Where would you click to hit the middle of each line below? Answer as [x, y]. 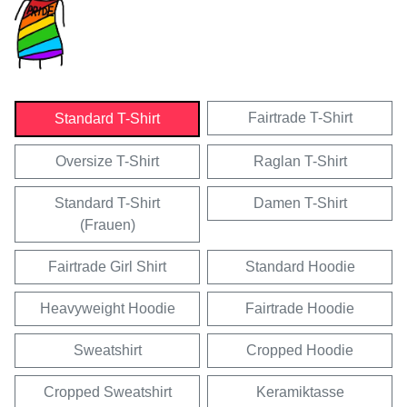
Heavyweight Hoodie [107, 308]
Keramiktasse [300, 392]
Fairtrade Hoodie [300, 308]
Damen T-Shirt [300, 203]
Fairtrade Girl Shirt [107, 266]
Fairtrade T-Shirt [300, 117]
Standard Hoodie [300, 266]
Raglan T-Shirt [300, 161]
